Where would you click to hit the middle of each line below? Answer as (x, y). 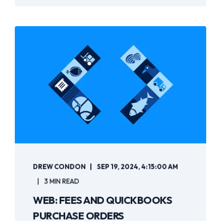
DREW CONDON (59, 166)
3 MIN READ (62, 181)
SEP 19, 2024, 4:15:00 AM (137, 166)
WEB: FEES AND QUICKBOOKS (102, 200)
